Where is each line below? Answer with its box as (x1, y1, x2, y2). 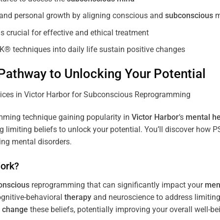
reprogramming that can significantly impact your (29, 180, 205, 190)
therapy (64, 192, 91, 202)
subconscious (165, 11, 213, 21)
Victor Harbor (132, 112, 179, 122)
